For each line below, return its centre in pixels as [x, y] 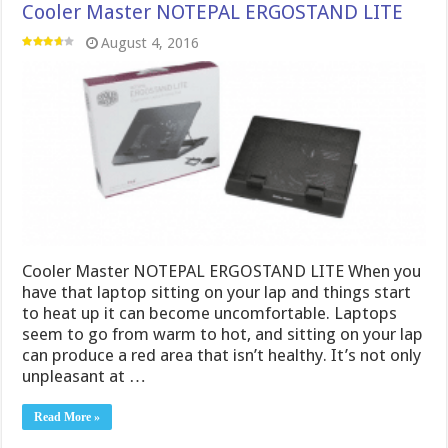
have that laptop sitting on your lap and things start [217, 292]
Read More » [67, 417]
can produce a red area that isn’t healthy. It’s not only [222, 355]
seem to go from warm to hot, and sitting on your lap [223, 334]
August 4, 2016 [150, 42]
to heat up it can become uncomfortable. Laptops [210, 313]
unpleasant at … [84, 376]
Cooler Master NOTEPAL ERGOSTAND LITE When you [222, 271]
